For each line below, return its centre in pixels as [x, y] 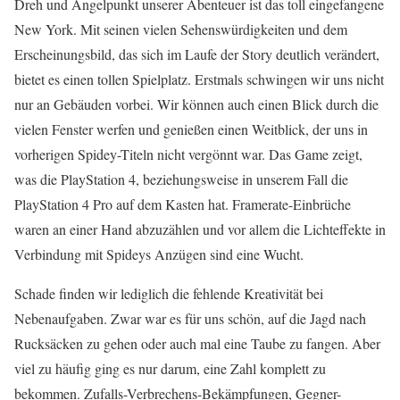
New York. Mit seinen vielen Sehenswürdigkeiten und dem [181, 29]
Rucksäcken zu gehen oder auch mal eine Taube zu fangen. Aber [197, 344]
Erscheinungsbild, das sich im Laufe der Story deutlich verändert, [197, 54]
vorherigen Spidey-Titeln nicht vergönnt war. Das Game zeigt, [188, 154]
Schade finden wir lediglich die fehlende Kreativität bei [169, 294]
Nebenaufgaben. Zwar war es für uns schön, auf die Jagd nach [190, 319]
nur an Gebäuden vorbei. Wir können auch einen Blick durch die [196, 104]
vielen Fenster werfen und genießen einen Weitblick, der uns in [191, 129]
